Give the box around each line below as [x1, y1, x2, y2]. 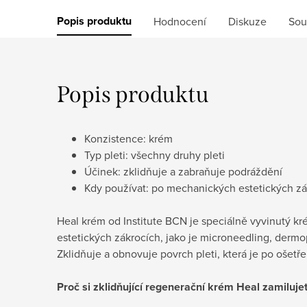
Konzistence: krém [84, 130, 173, 146]
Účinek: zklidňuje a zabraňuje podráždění [84, 163, 282, 179]
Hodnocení [153, 13, 206, 29]
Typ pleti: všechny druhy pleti [84, 147, 225, 162]
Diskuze [228, 13, 267, 29]
